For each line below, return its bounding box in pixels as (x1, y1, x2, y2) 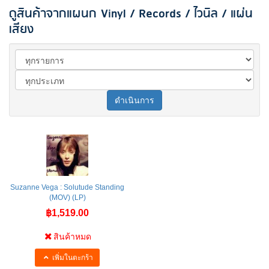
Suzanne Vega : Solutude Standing (10, 183, 124, 192)
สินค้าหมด (53, 231, 92, 241)
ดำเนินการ (115, 95, 154, 105)
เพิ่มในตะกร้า (50, 253, 93, 262)
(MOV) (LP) (49, 193, 86, 202)
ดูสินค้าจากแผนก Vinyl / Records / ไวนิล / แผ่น (9, 3, 253, 24)
